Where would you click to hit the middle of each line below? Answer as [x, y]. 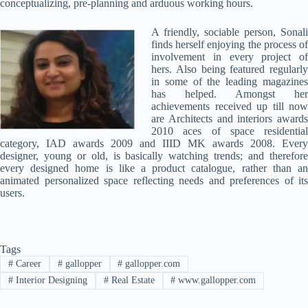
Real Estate [131, 280]
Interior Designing [50, 280]
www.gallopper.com [216, 280]
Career [27, 263]
